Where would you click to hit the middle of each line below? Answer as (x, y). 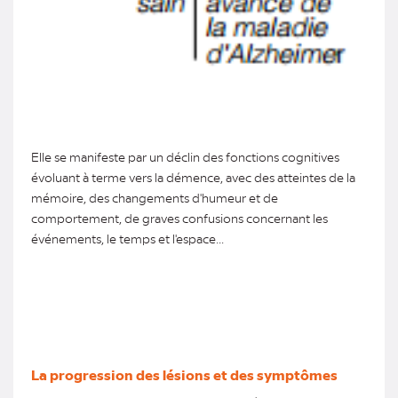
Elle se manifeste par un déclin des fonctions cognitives (185, 157)
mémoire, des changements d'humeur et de (155, 198)
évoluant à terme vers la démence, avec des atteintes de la (193, 177)
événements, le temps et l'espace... (127, 239)
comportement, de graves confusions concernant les (179, 218)
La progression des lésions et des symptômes (184, 374)
